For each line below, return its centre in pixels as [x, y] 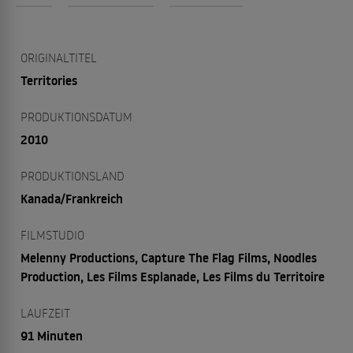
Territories [49, 80]
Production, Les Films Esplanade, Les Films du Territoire [173, 277]
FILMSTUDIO [52, 235]
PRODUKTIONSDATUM [76, 117]
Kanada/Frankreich [72, 199]
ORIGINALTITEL [59, 58]
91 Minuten [52, 336]
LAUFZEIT [45, 313]
